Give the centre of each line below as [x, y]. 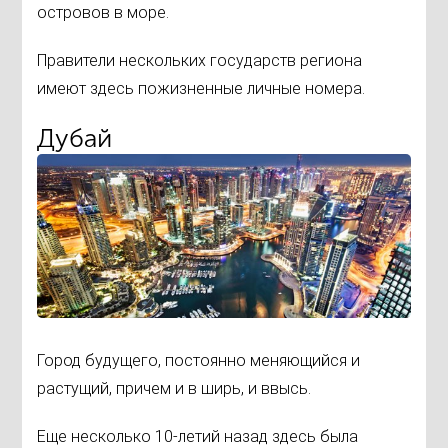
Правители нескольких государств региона [200, 60]
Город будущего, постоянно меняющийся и [199, 361]
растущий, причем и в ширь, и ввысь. [174, 389]
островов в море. [103, 12]
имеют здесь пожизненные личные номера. [201, 88]
